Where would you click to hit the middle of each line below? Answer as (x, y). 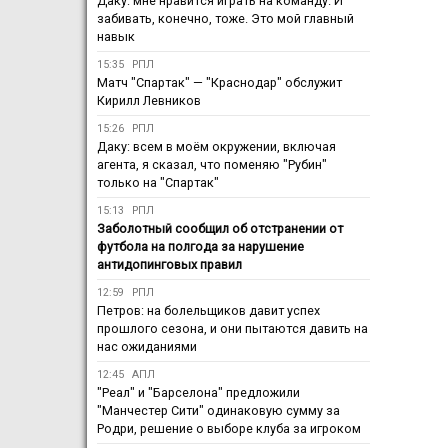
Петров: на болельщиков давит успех (208, 311)
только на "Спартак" (158, 183)
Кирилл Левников (149, 101)
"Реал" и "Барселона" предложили (198, 393)
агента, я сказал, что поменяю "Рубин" (212, 165)
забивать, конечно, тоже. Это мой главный (225, 19)
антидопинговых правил (169, 265)
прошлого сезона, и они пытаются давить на (232, 329)
